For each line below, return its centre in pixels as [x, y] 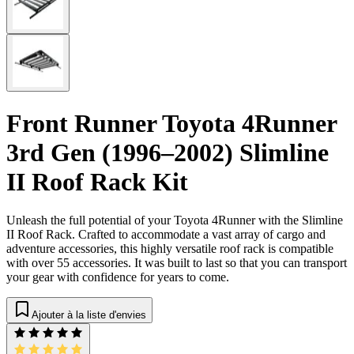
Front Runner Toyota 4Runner [171, 123]
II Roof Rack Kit [97, 181]
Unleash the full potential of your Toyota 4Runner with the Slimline [175, 220]
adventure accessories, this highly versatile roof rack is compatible [170, 249]
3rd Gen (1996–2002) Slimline [168, 152]
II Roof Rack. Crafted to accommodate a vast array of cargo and [166, 235]
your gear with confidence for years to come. [118, 277]
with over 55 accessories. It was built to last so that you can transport [177, 263]
